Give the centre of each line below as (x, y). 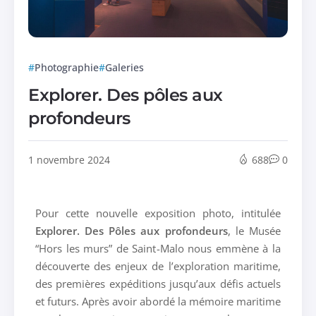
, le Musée (254, 230)
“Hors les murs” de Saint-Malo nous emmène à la (158, 248)
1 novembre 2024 (69, 160)
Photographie (67, 67)
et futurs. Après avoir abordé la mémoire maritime (158, 301)
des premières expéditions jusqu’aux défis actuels (158, 283)
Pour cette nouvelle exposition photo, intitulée (158, 213)
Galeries (125, 67)
